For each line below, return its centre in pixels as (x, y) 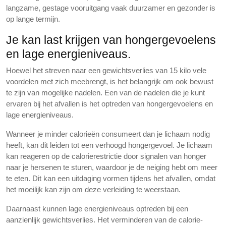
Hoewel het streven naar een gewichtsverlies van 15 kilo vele (106, 70)
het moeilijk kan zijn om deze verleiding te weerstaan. (93, 189)
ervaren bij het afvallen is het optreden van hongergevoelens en (109, 104)
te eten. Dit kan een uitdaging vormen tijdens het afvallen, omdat (111, 178)
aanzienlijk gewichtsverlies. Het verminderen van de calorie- (104, 220)
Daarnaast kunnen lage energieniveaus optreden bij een (97, 209)
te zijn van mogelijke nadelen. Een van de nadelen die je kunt (105, 93)
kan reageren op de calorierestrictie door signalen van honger (106, 156)
